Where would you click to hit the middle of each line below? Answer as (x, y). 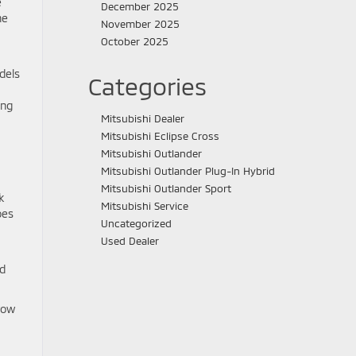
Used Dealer (130, 241)
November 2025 (140, 24)
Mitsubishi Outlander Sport (166, 188)
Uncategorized (136, 223)
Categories (147, 86)
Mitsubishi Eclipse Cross (160, 136)
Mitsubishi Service (145, 206)
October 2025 (135, 41)
